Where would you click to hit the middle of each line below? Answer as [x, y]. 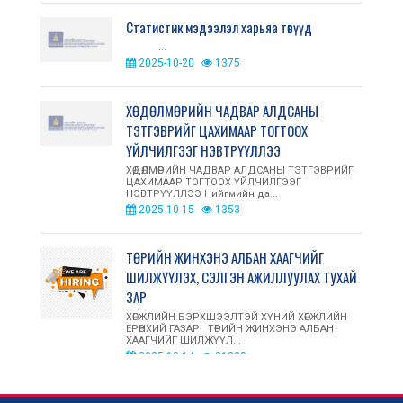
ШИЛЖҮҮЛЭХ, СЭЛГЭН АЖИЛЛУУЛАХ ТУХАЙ [242, 278]
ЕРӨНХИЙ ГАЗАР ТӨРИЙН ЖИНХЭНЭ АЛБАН [230, 329]
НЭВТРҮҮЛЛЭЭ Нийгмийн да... [202, 194]
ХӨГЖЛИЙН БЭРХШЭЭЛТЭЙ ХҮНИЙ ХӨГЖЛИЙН [237, 318]
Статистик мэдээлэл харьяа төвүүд [219, 27]
